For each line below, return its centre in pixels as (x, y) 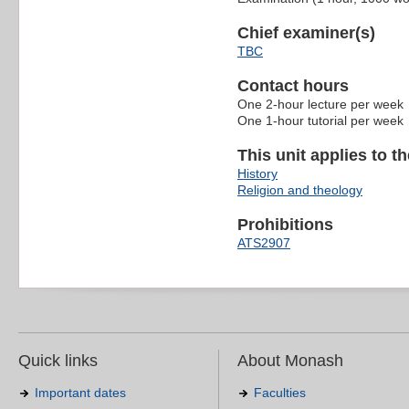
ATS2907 (264, 243)
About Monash (290, 361)
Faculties (280, 393)
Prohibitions (285, 225)
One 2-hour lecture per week (320, 105)
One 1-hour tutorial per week (320, 121)
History (257, 174)
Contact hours (293, 86)
